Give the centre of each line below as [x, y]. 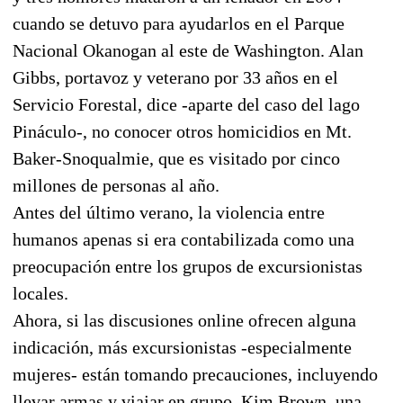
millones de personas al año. [116, 185]
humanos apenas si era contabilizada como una [184, 239]
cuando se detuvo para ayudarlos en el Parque [179, 23]
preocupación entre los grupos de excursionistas [188, 266]
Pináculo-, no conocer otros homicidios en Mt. [182, 131]
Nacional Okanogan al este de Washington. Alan [188, 50]
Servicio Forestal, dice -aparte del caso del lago [186, 104]
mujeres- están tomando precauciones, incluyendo [195, 374]
